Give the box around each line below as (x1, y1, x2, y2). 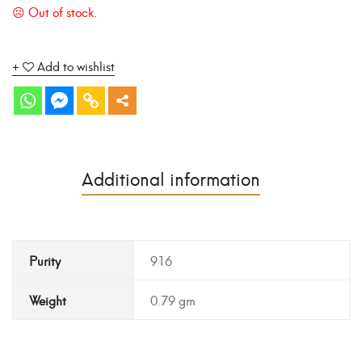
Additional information (82, 163, 260, 192)
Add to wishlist (37, 56, 115, 76)
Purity (29, 250, 61, 271)
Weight (29, 290, 66, 310)
